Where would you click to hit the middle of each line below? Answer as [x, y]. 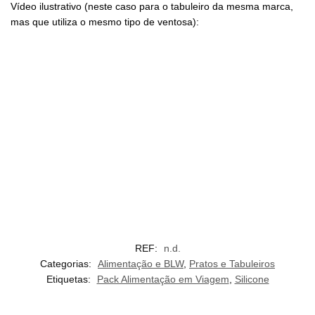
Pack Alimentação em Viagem [163, 279]
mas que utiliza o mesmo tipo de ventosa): [105, 22]
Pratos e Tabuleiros [232, 263]
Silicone [252, 279]
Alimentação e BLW [141, 263]
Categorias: [67, 263]
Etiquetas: [70, 279]
